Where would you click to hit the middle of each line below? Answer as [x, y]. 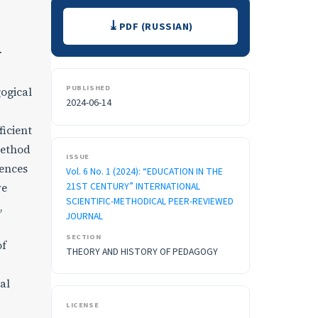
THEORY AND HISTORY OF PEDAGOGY [142, 252]
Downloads [104, 18]
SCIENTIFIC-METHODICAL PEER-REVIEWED [150, 202]
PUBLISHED [88, 88]
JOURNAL [84, 216]
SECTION [84, 237]
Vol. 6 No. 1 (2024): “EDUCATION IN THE [144, 172]
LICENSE [83, 305]
